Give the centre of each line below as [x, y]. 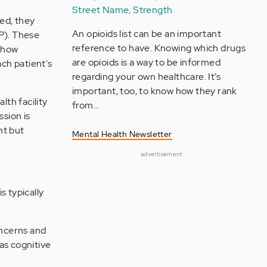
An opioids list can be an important [146, 34]
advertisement [162, 154]
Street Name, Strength [122, 10]
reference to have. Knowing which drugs [159, 48]
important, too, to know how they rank [154, 91]
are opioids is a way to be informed [146, 62]
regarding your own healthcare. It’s [146, 77]
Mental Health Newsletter [122, 134]
